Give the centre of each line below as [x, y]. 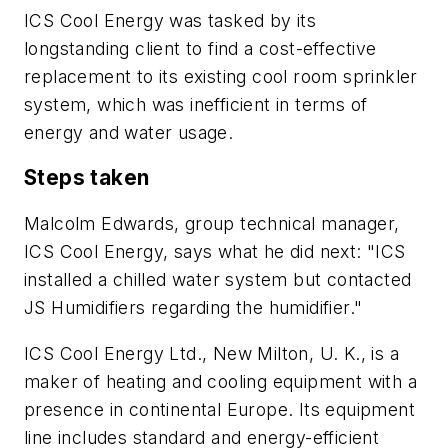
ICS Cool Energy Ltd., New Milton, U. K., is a [211, 353]
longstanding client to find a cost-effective [200, 48]
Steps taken [87, 178]
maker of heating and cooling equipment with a [220, 381]
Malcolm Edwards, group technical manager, [212, 224]
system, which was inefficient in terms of [196, 104]
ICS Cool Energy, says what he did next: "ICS [215, 252]
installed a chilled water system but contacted [218, 280]
